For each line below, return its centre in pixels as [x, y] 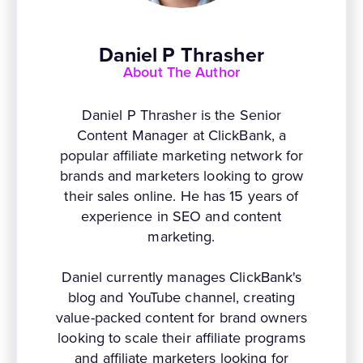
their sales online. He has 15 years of [181, 196]
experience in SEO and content [181, 217]
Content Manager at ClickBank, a [181, 136]
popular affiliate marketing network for [181, 156]
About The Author [181, 73]
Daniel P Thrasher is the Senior [181, 115]
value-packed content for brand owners [181, 318]
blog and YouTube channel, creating [181, 298]
